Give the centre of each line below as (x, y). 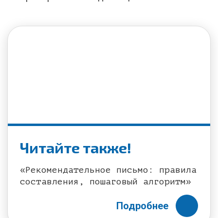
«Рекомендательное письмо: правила (108, 170)
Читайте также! (76, 147)
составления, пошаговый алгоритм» (106, 182)
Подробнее (142, 206)
